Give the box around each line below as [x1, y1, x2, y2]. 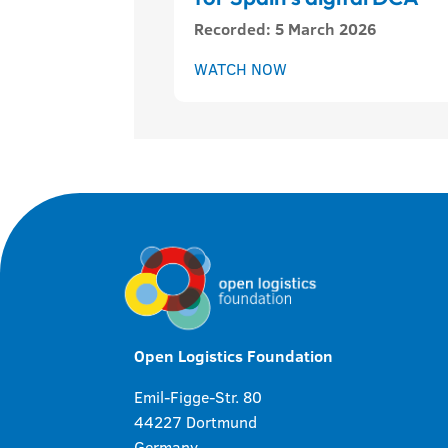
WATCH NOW [194, 57, 288, 80]
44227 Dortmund [134, 410, 258, 433]
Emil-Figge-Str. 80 [134, 385, 263, 408]
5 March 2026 [275, 17, 377, 40]
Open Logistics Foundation [134, 344, 334, 367]
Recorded [194, 17, 267, 40]
